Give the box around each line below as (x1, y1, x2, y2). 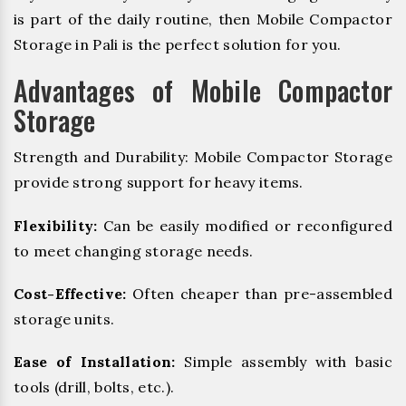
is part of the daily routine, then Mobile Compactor (14, 10, 392, 29)
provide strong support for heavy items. (14, 173, 304, 192)
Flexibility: (14, 216, 98, 235)
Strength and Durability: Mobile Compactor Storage (14, 148, 392, 167)
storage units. (14, 309, 115, 328)
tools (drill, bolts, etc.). (14, 378, 175, 397)
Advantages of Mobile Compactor (14, 70, 392, 111)
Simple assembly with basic (175, 353, 392, 372)
